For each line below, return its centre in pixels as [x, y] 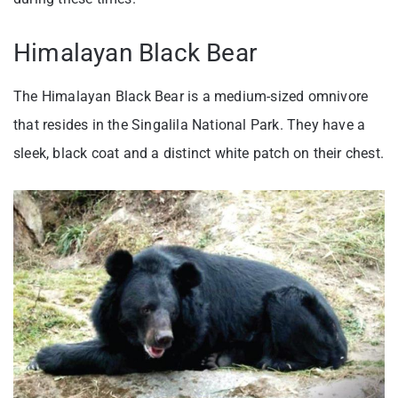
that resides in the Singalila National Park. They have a [190, 124]
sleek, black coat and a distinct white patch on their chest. [199, 153]
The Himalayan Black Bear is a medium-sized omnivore [191, 96]
